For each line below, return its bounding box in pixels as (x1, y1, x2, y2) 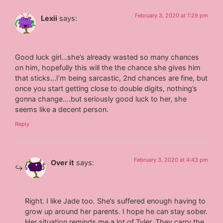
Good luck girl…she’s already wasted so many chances (15, 52, 200, 61)
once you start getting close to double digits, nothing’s (15, 84, 198, 93)
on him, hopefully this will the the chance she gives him (15, 63, 201, 72)
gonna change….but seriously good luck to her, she (15, 94, 187, 103)
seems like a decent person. (15, 105, 109, 113)
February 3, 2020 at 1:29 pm (134, 12, 208, 19)
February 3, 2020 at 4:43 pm (133, 156, 208, 164)
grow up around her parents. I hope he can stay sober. (25, 207, 208, 216)
